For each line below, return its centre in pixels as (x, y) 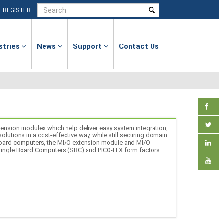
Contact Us (139, 46)
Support (88, 46)
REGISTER (17, 10)
